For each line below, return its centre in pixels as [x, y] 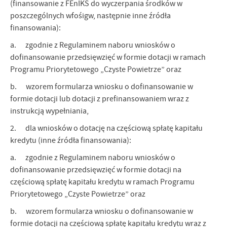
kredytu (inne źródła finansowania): [71, 141]
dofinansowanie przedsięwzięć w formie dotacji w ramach [108, 58]
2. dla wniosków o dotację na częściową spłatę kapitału [106, 128]
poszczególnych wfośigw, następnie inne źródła [90, 16]
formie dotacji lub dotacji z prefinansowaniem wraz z [100, 99]
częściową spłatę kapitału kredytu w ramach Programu [102, 182]
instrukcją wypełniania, [49, 111]
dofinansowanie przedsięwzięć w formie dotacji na [96, 170]
